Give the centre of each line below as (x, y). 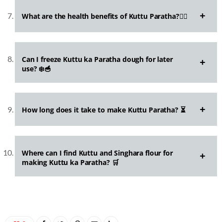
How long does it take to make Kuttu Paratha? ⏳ (104, 110)
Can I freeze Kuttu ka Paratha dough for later (97, 59)
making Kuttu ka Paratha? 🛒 (70, 163)
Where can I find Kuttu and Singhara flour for (97, 153)
